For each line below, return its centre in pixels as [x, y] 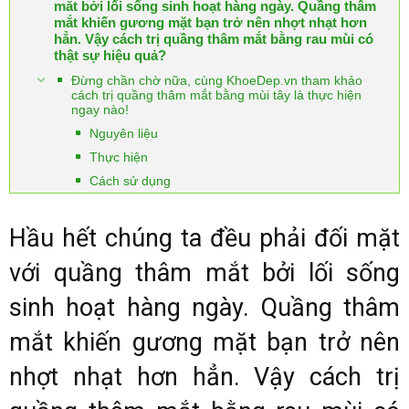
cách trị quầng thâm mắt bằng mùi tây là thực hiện [216, 95]
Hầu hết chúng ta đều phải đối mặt [204, 238]
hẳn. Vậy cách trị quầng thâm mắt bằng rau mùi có [214, 39]
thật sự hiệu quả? [110, 55]
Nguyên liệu [124, 133]
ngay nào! [100, 110]
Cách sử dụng [130, 181]
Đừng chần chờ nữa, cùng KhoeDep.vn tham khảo [217, 80]
